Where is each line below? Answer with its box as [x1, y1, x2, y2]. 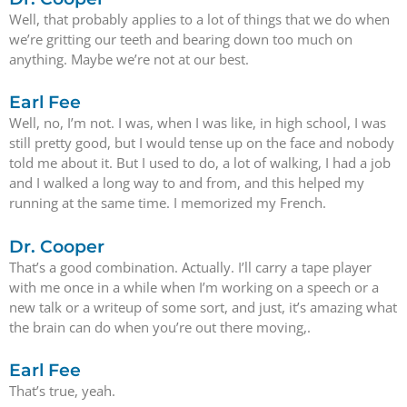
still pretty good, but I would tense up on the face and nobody [9, 134, 394, 153]
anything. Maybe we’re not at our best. [9, 50, 249, 68]
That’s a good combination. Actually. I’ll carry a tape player [9, 257, 372, 276]
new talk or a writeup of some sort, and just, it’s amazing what [9, 297, 397, 316]
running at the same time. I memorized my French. [9, 194, 326, 213]
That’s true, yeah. [9, 381, 115, 400]
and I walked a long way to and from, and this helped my [9, 174, 364, 193]
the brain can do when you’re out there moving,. [9, 317, 311, 336]
